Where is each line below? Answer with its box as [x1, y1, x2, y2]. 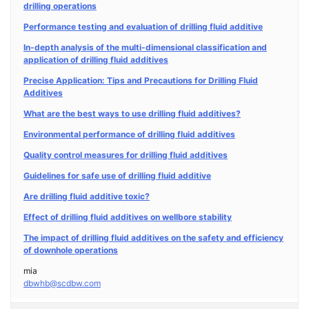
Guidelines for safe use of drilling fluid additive [23, 170, 211, 181]
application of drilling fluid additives [23, 54, 168, 65]
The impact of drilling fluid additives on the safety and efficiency [23, 232, 283, 243]
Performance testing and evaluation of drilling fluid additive [23, 21, 263, 32]
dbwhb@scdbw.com [23, 278, 101, 288]
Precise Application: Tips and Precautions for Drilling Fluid [23, 75, 258, 86]
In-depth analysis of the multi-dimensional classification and [23, 42, 267, 52]
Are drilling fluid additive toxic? [23, 191, 150, 201]
